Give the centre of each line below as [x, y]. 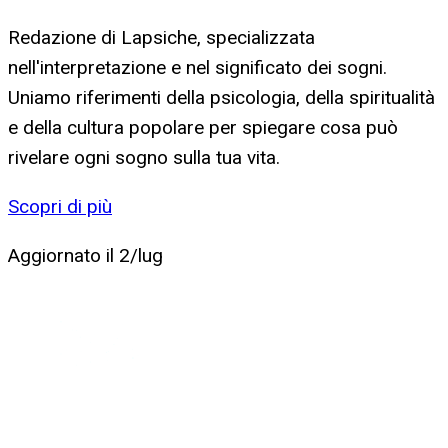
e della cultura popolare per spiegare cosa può [203, 127]
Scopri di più [60, 206]
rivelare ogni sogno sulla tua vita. [144, 157]
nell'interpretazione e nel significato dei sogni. [197, 67]
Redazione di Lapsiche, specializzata [161, 37]
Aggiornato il [63, 255]
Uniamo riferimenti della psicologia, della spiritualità [221, 97]
